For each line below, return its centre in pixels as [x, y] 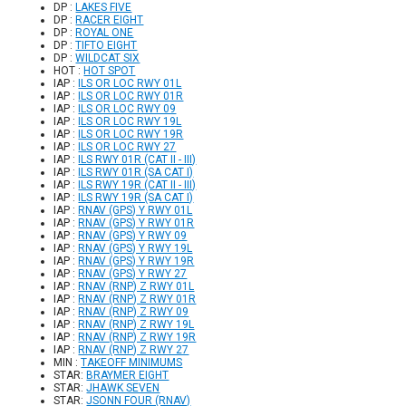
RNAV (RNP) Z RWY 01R [137, 300]
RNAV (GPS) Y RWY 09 [133, 236]
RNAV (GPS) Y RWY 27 [133, 274]
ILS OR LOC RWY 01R [131, 97]
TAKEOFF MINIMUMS [132, 363]
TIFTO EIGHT [106, 46]
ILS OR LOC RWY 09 [127, 109]
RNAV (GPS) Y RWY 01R [136, 223]
